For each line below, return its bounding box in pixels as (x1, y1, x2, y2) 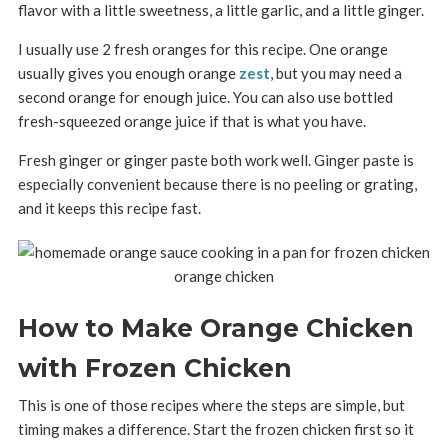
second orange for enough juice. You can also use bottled (17, 88, 393, 106)
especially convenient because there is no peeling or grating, (17, 175, 417, 193)
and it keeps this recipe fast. (17, 199, 201, 217)
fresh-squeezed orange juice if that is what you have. (17, 112, 366, 130)
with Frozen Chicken (17, 353, 292, 383)
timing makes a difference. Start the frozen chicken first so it (17, 420, 414, 438)
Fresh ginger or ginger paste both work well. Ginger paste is (17, 151, 414, 169)
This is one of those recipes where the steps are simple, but (17, 396, 405, 414)
